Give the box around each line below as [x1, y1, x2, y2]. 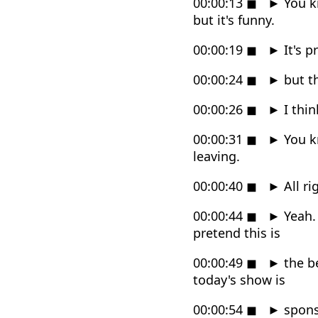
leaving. [193, 147, 240, 165]
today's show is [193, 270, 285, 288]
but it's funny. [193, 11, 275, 28]
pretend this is [193, 224, 280, 241]
